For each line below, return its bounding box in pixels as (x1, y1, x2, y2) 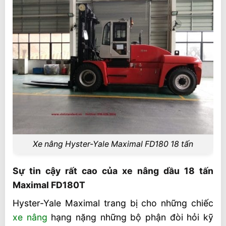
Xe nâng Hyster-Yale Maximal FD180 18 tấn (33, 139, 193, 149)
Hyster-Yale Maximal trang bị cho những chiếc (13, 198, 213, 209)
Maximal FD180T (13, 179, 85, 190)
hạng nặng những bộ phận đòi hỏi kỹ (47, 212, 214, 223)
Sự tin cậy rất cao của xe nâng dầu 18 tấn (13, 165, 213, 176)
